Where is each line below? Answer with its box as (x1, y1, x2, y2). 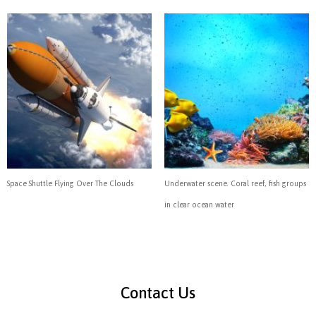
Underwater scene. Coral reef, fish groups (164, 178, 306, 188)
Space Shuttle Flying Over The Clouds (7, 178, 133, 188)
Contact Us (121, 283, 195, 302)
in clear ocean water (164, 200, 234, 209)
